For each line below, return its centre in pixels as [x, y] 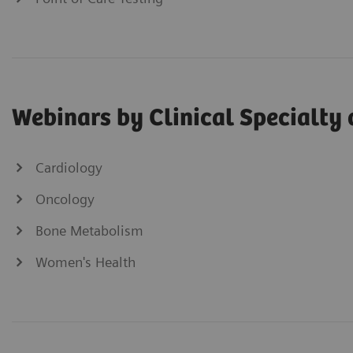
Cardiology [69, 167]
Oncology [65, 199]
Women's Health [85, 262]
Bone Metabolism [89, 230]
